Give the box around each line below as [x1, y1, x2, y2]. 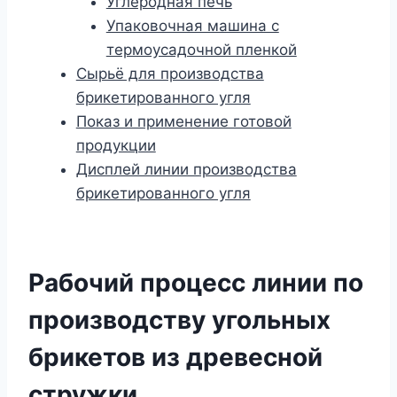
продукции [75, 136, 156, 154]
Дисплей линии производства [75, 160, 297, 178]
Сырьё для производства [75, 64, 264, 82]
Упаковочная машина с [105, 16, 279, 35]
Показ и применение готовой [75, 112, 292, 130]
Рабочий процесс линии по [28, 267, 363, 298]
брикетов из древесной [28, 341, 323, 372]
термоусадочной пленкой [105, 40, 297, 58]
